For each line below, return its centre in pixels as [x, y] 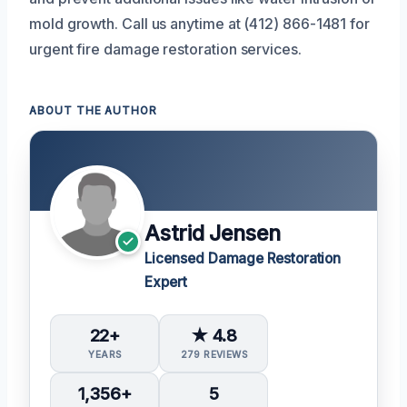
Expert [166, 282]
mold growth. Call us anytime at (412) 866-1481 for [200, 23]
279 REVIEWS [214, 354]
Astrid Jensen [213, 233]
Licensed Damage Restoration [243, 258]
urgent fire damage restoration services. [165, 49]
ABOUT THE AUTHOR [94, 110]
